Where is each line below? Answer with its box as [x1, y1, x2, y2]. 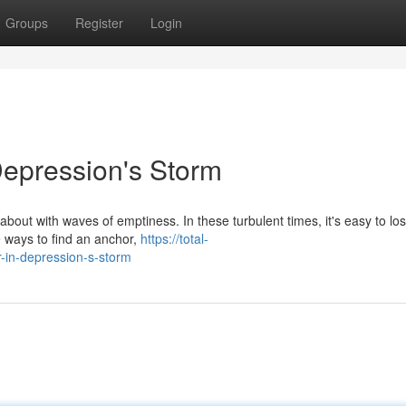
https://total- [140, 229, 208, 247]
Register [75, 14, 123, 32]
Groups [5, 14, 48, 32]
